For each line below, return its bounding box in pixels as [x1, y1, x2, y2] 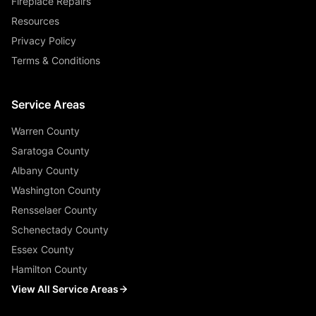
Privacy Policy [11, 35, 76, 47]
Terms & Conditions [11, 54, 100, 67]
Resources [11, 15, 59, 28]
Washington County [11, 184, 101, 197]
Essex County [11, 243, 74, 256]
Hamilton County [11, 263, 87, 276]
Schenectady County [11, 224, 109, 236]
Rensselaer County [11, 204, 97, 217]
